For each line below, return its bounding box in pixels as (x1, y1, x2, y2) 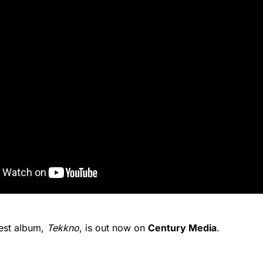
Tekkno (47, 222, 79, 234)
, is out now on (79, 222, 148, 234)
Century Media (148, 222, 217, 234)
